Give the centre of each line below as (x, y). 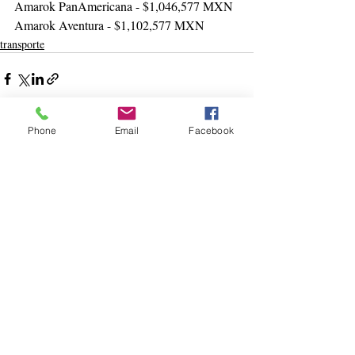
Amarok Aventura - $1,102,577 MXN (109, 25)
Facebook (211, 130)
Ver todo (234, 169)
